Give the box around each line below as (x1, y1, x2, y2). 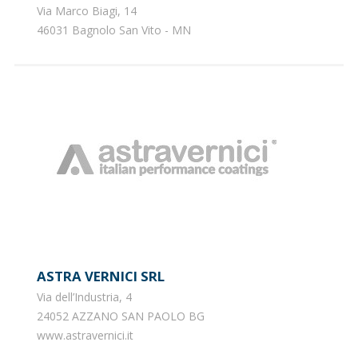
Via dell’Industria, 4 (36, 288, 132, 304)
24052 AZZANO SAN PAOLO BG (36, 308, 205, 324)
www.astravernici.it (36, 327, 133, 343)
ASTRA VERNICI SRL (46, 266, 165, 285)
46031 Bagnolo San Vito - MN (36, 22, 191, 38)
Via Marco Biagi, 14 (36, 2, 137, 18)
